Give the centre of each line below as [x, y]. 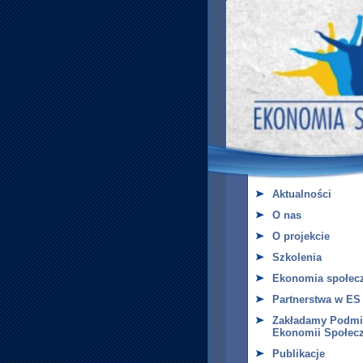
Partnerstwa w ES [316, 299]
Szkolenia [297, 257]
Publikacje [298, 354]
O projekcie [301, 236]
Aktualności [301, 194]
